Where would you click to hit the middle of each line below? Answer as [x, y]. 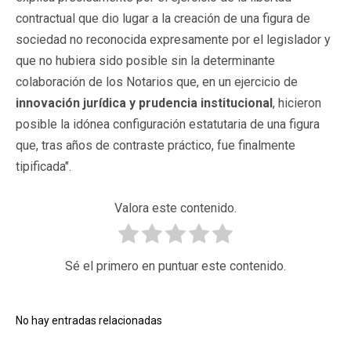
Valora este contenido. [175, 208]
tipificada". [43, 166]
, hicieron [297, 103]
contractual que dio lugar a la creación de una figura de [163, 18]
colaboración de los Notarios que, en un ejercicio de [157, 81]
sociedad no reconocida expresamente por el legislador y [173, 39]
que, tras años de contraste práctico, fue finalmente [156, 145]
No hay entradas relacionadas [89, 320]
